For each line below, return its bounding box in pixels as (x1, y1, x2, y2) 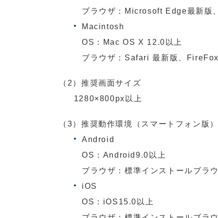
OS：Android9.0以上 (81, 150, 166, 159)
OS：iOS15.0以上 (81, 197, 154, 206)
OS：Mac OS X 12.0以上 (81, 37, 183, 46)
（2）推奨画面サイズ (59, 78, 142, 87)
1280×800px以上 (73, 93, 143, 103)
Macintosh (81, 21, 125, 31)
